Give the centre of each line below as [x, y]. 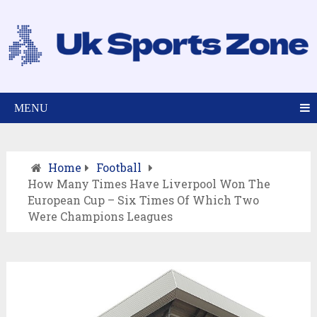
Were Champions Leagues [100, 216]
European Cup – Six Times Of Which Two [143, 200]
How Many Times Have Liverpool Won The [149, 184]
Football [119, 167]
